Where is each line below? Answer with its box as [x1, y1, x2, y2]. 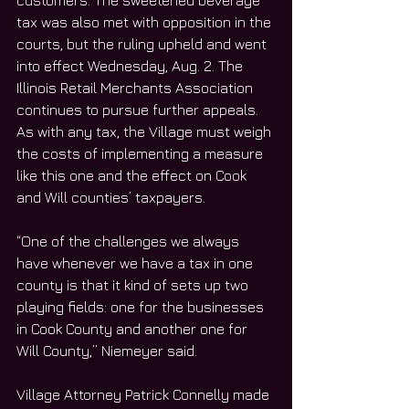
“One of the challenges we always [16, 233, 243, 250]
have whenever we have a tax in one [16, 255, 257, 272]
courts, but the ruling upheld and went [16, 36, 270, 53]
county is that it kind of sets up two [16, 277, 252, 294]
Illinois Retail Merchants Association [16, 79, 257, 97]
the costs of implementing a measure [16, 145, 267, 163]
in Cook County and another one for [16, 320, 251, 338]
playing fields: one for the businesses [16, 299, 267, 316]
